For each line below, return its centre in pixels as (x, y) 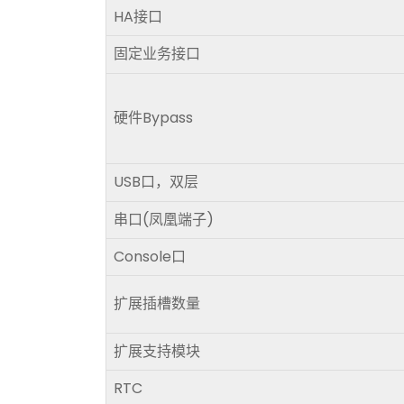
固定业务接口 (157, 54)
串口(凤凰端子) (164, 220)
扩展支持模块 (157, 351)
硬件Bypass (153, 118)
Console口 (150, 257)
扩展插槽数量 (157, 303)
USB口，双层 (156, 182)
